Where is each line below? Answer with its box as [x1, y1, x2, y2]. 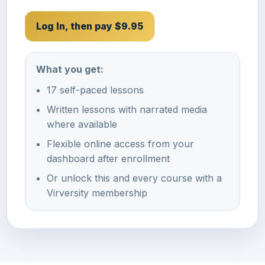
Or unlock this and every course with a [47, 172, 222, 184]
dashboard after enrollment [47, 152, 170, 164]
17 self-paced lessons [47, 83, 144, 96]
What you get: [36, 63, 104, 75]
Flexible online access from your [47, 137, 194, 150]
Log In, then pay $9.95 [36, 20, 143, 32]
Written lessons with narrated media [47, 103, 207, 115]
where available [47, 118, 117, 130]
